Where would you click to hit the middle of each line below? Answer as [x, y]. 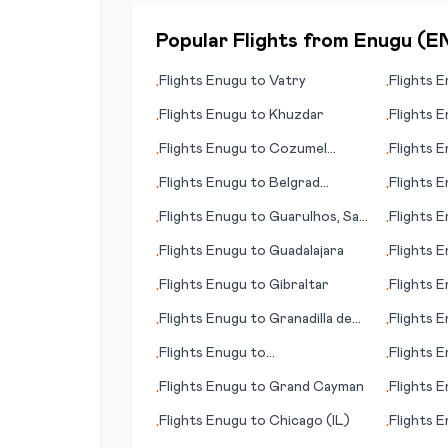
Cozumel [298, 149]
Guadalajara [306, 251]
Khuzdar [296, 115]
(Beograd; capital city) [232, 203]
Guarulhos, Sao [318, 217]
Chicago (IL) [309, 421]
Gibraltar [299, 285]
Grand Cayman [316, 387]
